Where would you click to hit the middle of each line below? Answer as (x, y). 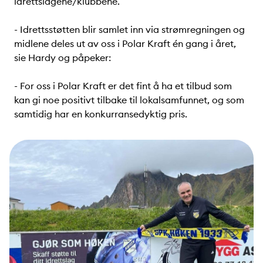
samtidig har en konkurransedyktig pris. (101, 114)
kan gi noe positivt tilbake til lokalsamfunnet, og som (129, 100)
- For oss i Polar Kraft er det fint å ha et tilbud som (123, 85)
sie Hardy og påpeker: (63, 57)
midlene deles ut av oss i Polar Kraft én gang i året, (125, 43)
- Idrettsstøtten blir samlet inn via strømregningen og (129, 29)
